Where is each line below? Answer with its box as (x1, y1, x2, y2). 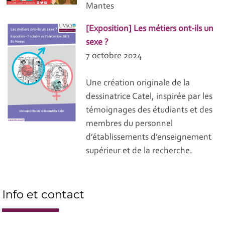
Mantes (86, 2, 115, 12)
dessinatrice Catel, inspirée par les (86, 92, 213, 102)
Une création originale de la (86, 79, 190, 88)
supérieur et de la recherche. (86, 147, 193, 156)
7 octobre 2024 (86, 52, 142, 61)
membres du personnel (86, 120, 173, 129)
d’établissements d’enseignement (86, 133, 212, 143)
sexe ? (86, 38, 109, 48)
